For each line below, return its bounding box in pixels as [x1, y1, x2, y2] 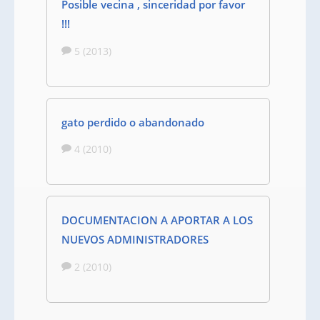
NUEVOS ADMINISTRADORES [61, 232, 209, 246]
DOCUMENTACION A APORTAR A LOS [61, 213, 253, 227]
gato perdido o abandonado [61, 115, 204, 129]
